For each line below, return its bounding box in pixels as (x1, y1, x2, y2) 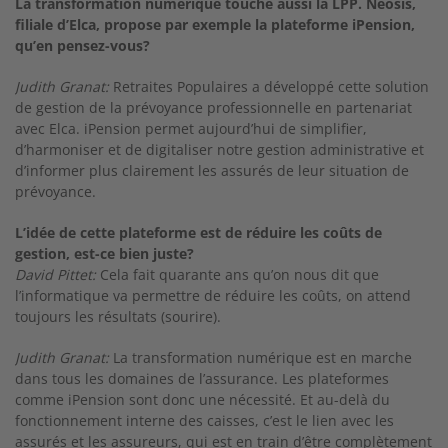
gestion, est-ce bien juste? (15, 244, 194, 263)
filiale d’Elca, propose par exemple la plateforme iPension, (15, 15, 415, 34)
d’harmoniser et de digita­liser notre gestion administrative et (15, 140, 424, 159)
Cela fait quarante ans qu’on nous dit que (96, 265, 379, 284)
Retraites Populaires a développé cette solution (109, 77, 429, 96)
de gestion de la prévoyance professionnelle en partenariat (15, 98, 412, 117)
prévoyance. (15, 182, 96, 201)
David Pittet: (15, 265, 96, 284)
